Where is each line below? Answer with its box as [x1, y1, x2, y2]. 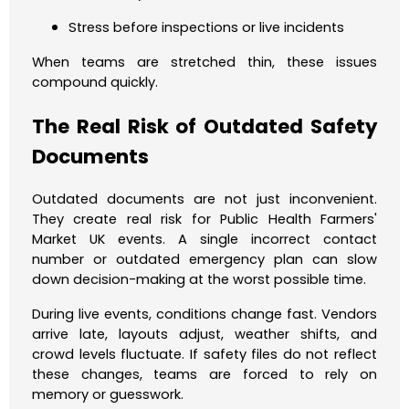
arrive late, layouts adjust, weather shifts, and [32, 324, 377, 343]
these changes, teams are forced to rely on [32, 364, 377, 383]
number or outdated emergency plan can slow [32, 249, 377, 268]
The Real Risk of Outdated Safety [32, 112, 377, 140]
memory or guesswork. [32, 384, 184, 404]
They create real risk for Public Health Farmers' [32, 209, 377, 228]
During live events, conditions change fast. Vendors [32, 304, 377, 323]
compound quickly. [32, 73, 158, 92]
